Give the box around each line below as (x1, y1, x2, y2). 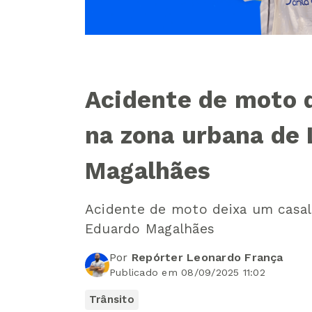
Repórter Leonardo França (131, 251, 283, 264)
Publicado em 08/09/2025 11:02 (109, 267, 265, 278)
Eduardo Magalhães (85, 221, 215, 237)
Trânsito (89, 293, 134, 306)
